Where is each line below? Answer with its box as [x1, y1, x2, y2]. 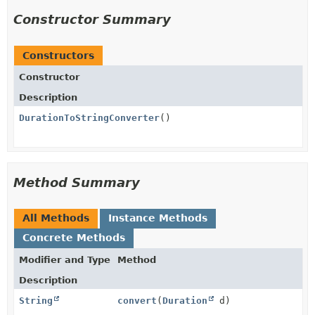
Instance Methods [108, 212, 207, 224]
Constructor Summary [13, 12, 171, 27]
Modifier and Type [19, 255, 110, 265]
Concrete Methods [22, 232, 125, 243]
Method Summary [13, 175, 140, 190]
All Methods [22, 212, 89, 224]
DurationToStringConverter [19, 112, 160, 123]
